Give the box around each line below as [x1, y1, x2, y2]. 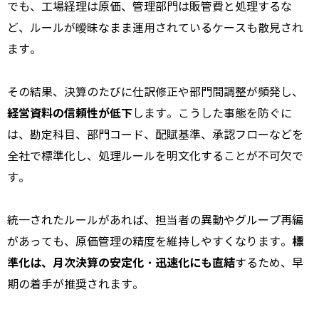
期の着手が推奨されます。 [7, 278, 144, 292]
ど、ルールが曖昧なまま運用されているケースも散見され [7, 21, 303, 36]
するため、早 [235, 256, 303, 271]
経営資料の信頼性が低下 [7, 106, 132, 122]
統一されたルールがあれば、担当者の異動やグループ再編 [7, 214, 303, 228]
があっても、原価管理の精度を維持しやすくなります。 [7, 235, 292, 249]
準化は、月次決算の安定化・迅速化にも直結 [7, 256, 235, 271]
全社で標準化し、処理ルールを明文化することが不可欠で [7, 150, 303, 164]
